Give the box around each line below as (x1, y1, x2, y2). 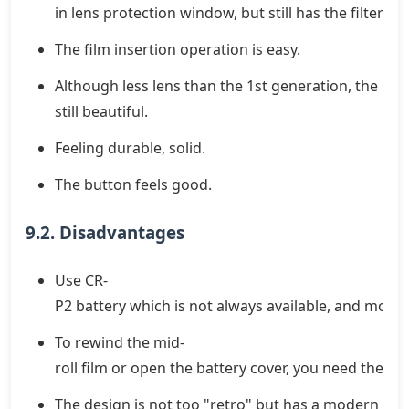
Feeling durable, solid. (55, 137, 205, 158)
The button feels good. (55, 173, 212, 194)
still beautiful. (55, 100, 148, 121)
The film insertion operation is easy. (55, 38, 300, 59)
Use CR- (55, 269, 108, 290)
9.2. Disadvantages (26, 220, 184, 244)
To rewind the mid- (55, 331, 184, 352)
